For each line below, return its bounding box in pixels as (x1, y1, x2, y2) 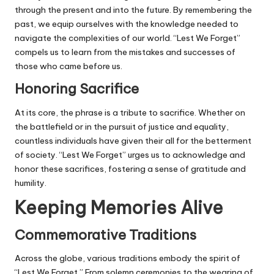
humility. (15, 177, 46, 188)
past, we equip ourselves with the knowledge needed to (15, 18, 239, 30)
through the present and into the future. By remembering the (15, 4, 252, 16)
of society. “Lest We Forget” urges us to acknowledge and (15, 149, 245, 160)
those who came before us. (15, 61, 122, 72)
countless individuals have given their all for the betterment (15, 135, 251, 146)
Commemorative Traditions (15, 226, 196, 244)
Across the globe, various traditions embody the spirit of (15, 253, 240, 264)
